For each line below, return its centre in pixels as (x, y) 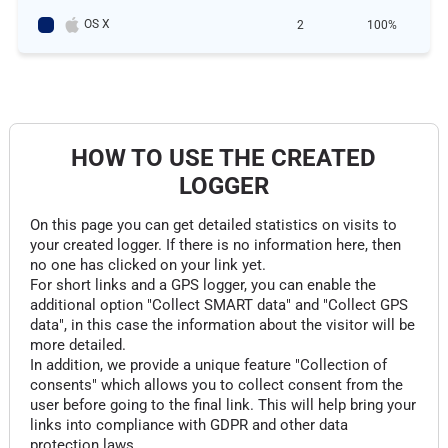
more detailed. (77, 345)
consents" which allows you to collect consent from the (216, 385)
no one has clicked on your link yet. (147, 265)
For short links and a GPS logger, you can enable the (202, 285)
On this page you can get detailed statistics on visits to (213, 225)
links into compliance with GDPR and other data (188, 425)
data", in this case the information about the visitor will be (222, 325)
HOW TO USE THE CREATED (224, 158)
